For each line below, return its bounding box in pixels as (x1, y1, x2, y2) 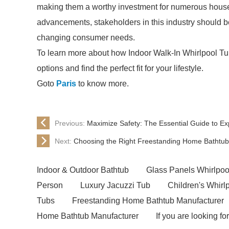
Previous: (55, 119, 87, 127)
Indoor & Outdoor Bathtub (37, 166, 129, 174)
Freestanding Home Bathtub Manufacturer (72, 196, 224, 205)
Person (37, 181, 63, 190)
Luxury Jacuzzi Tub (80, 181, 150, 190)
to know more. (76, 79, 129, 88)
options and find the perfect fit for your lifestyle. (37, 64, 203, 73)
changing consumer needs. (37, 33, 135, 42)
